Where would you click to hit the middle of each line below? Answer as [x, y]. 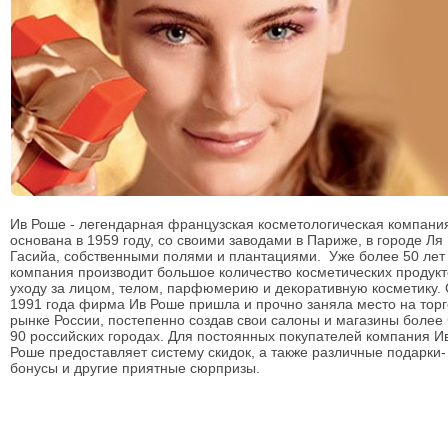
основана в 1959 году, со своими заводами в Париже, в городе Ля [226, 240]
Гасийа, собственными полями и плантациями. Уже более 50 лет [227, 256]
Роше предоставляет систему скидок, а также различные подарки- [228, 352]
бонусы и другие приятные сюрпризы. [135, 368]
